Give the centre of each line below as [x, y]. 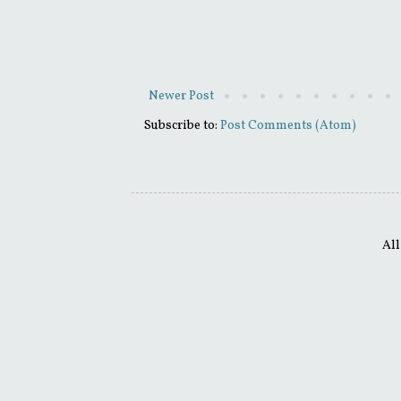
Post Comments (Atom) [288, 126]
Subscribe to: [182, 126]
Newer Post [181, 97]
